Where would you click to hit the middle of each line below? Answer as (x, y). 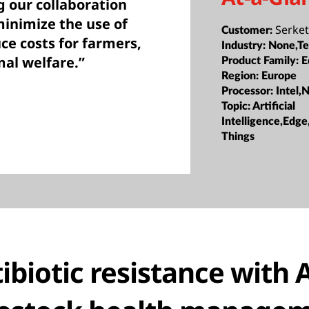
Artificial (274, 106)
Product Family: (262, 60)
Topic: (237, 106)
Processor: (249, 91)
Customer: (249, 30)
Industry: (245, 45)
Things (238, 136)
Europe (279, 76)
